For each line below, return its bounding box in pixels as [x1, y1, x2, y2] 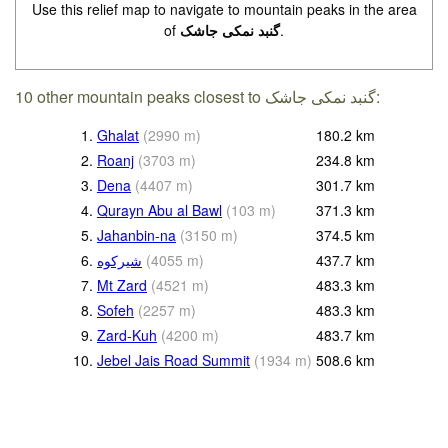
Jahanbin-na [97, 225, 176, 246]
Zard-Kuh [97, 325, 157, 346]
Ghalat [97, 125, 139, 146]
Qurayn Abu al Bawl [97, 200, 222, 221]
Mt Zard [97, 275, 147, 296]
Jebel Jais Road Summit [97, 350, 250, 371]
